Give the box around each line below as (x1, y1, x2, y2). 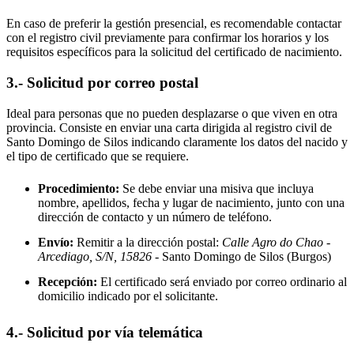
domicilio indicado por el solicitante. (38, 288, 218, 303)
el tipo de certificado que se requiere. (6, 149, 189, 163)
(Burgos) (284, 249, 331, 263)
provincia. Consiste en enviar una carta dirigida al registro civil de (6, 120, 332, 134)
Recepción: (38, 274, 97, 288)
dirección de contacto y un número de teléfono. (38, 209, 272, 224)
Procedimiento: (38, 181, 119, 195)
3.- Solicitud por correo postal (6, 74, 198, 92)
